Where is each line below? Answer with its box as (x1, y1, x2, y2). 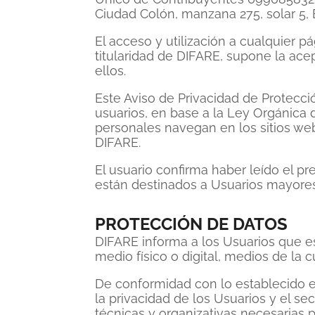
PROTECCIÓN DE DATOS (95, 214, 288, 234)
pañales (278, 18, 310, 31)
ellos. (95, 63, 126, 78)
